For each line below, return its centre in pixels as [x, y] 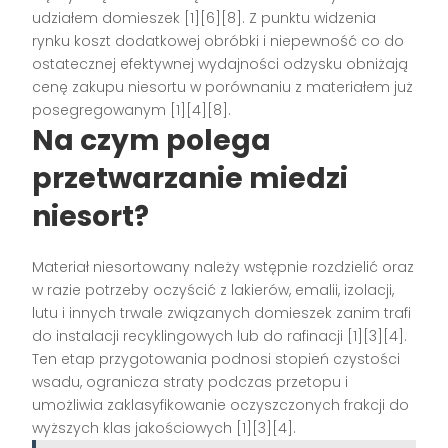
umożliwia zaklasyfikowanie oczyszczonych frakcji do [221, 405]
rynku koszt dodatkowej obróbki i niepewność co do [218, 41]
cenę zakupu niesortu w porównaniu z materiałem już [223, 87]
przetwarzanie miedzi [190, 179]
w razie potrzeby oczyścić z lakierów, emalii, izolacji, [213, 290]
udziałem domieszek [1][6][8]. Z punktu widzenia [204, 18]
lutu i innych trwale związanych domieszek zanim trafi [222, 313]
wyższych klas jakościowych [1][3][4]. [164, 428]
